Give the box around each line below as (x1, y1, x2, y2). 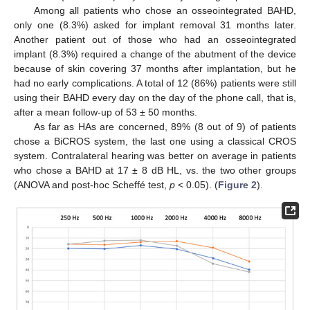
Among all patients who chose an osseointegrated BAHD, (33, 5, 296, 17)
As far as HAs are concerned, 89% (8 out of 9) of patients (33, 121, 296, 133)
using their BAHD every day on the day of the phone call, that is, (14, 92, 296, 104)
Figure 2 (218, 179, 257, 191)
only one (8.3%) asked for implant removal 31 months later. (14, 19, 296, 31)
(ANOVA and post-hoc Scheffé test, (14, 179, 170, 191)
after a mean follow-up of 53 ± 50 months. (14, 107, 197, 118)
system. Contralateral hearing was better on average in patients (14, 150, 296, 162)
